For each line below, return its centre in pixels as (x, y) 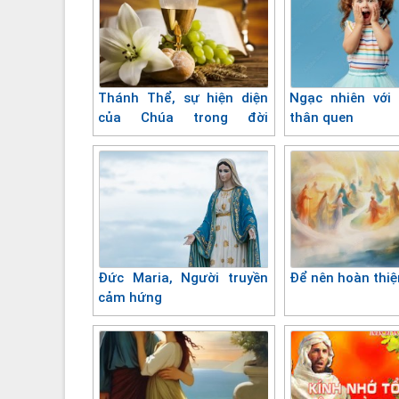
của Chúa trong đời (183, 117)
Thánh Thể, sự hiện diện (183, 98)
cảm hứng (130, 297)
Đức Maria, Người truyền (183, 277)
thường (121, 137)
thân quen (322, 117)
